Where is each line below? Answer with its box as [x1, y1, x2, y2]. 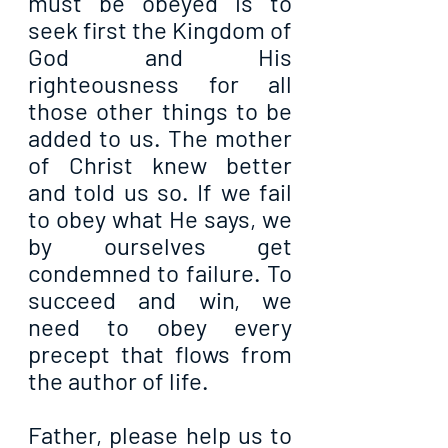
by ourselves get [28, 231, 292, 261]
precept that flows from [28, 339, 292, 369]
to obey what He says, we [28, 204, 292, 234]
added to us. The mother [28, 123, 292, 153]
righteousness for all [28, 69, 292, 99]
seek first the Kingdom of [28, 15, 292, 45]
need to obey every [28, 312, 292, 342]
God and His [28, 42, 292, 72]
